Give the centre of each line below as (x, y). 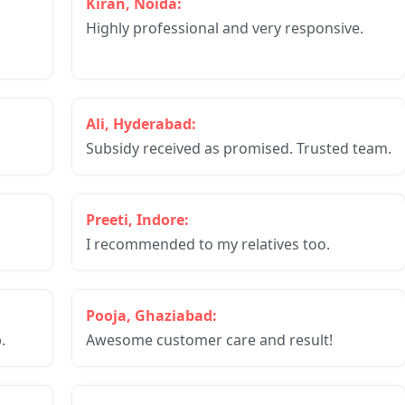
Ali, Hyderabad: (141, 124)
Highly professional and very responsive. (225, 28)
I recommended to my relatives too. (208, 244)
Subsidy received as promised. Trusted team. (239, 148)
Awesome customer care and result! (209, 340)
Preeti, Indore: (137, 220)
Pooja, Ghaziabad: (151, 316)
